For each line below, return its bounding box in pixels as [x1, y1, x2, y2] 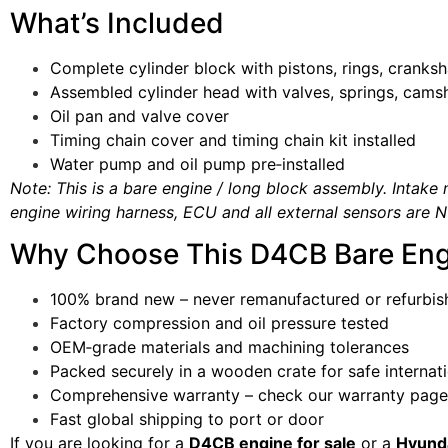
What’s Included [10, 5, 224, 40]
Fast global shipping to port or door [50, 409, 324, 430]
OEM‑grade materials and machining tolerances [50, 337, 409, 358]
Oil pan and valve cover [50, 105, 229, 126]
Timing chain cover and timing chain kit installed [50, 129, 416, 150]
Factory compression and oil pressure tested [50, 313, 389, 334]
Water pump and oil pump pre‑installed [50, 153, 345, 174]
